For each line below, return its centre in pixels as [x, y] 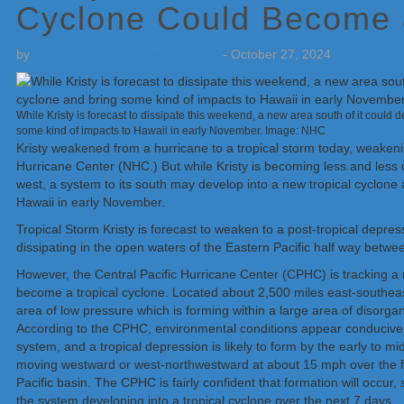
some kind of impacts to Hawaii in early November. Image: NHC [171, 131]
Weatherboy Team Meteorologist [126, 54]
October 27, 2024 [281, 54]
